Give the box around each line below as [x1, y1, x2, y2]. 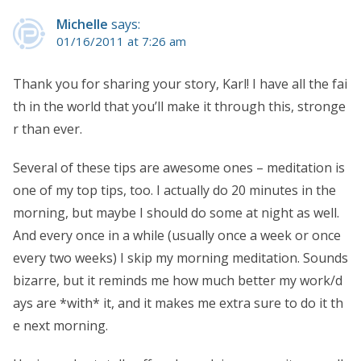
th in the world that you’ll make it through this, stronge [13, 97, 346, 115]
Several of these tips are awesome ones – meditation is [13, 158, 345, 176]
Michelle [56, 15, 108, 33]
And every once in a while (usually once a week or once [13, 226, 341, 244]
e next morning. [13, 316, 108, 334]
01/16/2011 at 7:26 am [56, 32, 186, 49]
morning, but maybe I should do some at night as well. [13, 203, 339, 222]
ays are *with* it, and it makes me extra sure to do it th [13, 293, 343, 312]
